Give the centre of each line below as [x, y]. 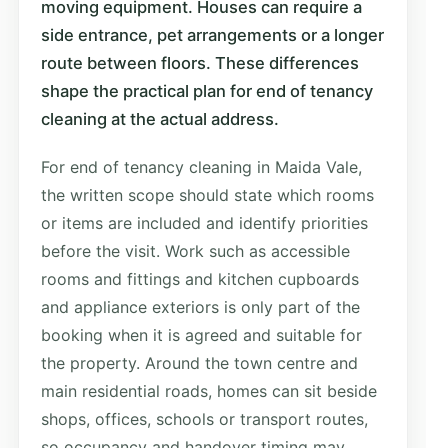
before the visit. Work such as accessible [195, 250]
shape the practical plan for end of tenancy [207, 90]
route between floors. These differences [200, 62]
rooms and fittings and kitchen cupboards [200, 278]
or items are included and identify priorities [204, 222]
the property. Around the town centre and [199, 362]
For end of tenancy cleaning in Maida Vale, [201, 166]
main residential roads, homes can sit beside [209, 390]
